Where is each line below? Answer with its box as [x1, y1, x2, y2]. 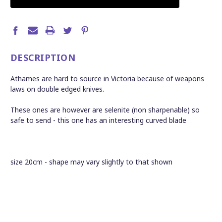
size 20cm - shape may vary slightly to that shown [10, 157, 172, 166]
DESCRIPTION [10, 51, 75, 63]
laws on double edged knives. [10, 84, 104, 94]
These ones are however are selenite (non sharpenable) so [10, 105, 200, 114]
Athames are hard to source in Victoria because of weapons [10, 73, 204, 83]
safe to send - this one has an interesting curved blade [10, 115, 188, 125]
